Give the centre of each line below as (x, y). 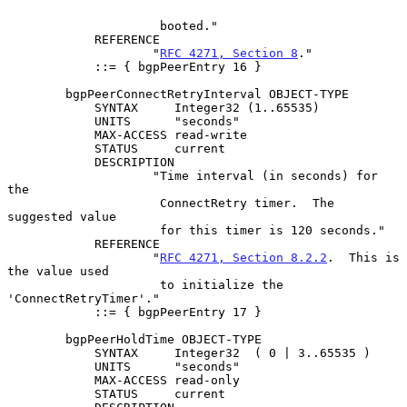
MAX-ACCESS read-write (51, 134)
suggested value (62, 216)
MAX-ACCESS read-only (51, 380)
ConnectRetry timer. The (84, 203)
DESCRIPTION (51, 162)
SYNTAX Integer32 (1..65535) (51, 107)
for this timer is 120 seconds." (84, 230)
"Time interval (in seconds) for (80, 175)
